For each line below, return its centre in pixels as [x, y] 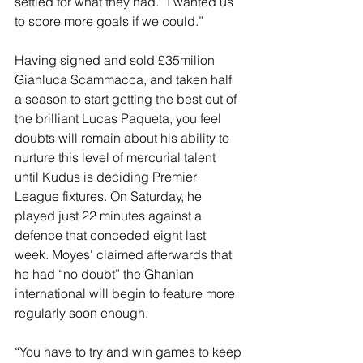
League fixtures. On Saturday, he [110, 196]
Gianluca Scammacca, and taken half [125, 79]
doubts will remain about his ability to [124, 138]
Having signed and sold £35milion [116, 60]
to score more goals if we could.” [109, 21]
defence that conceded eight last [112, 235]
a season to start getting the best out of [127, 99]
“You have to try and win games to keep [130, 352]
